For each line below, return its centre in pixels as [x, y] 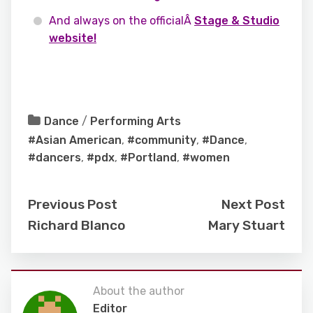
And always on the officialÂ [122, 21]
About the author [138, 291]
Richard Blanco [77, 225]
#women [206, 158]
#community [162, 140]
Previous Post [73, 204]
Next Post [253, 204]
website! [73, 38]
